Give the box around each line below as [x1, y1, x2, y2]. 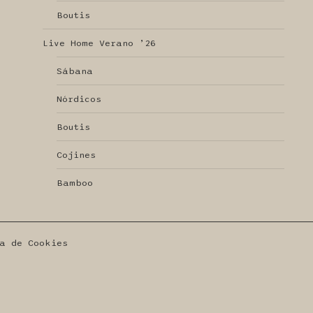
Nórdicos [56, 94, 101, 105]
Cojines [56, 150, 96, 161]
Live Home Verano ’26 [42, 38, 156, 49]
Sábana [56, 66, 93, 77]
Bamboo [56, 177, 93, 189]
